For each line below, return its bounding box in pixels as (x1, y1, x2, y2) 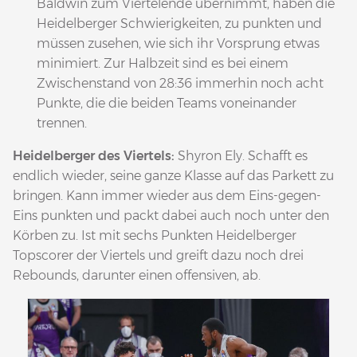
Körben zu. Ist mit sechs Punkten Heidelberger (13, 227, 296, 243)
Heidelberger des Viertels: (13, 147, 178, 163)
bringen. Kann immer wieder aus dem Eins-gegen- (13, 187, 321, 203)
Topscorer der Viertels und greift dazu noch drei (13, 247, 304, 263)
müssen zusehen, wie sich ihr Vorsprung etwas (37, 35, 320, 51)
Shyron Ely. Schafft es (178, 147, 308, 163)
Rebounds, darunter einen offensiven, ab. (13, 267, 261, 283)
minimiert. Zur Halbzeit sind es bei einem (37, 55, 288, 71)
